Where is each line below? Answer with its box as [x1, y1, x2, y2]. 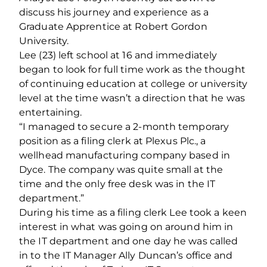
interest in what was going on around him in [19, 221, 234, 232]
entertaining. [19, 106, 82, 118]
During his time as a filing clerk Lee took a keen [19, 206, 247, 218]
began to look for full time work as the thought [19, 63, 246, 75]
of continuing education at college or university [19, 77, 247, 89]
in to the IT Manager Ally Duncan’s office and [19, 249, 233, 261]
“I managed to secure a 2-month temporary [19, 120, 229, 132]
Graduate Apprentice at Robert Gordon [19, 20, 207, 32]
